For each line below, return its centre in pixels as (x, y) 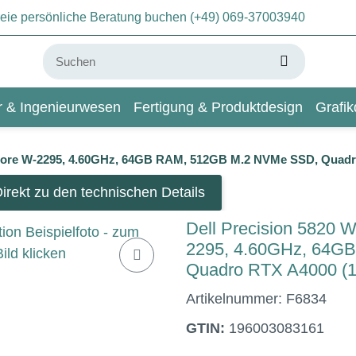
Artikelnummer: (236, 299)
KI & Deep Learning (157, 147)
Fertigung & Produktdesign (218, 107)
